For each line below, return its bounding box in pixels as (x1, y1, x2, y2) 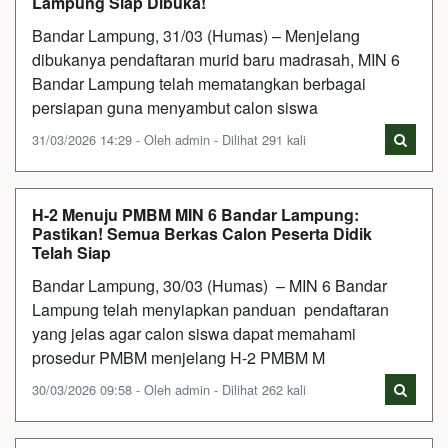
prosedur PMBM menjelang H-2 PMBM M (32, 345, 325, 369)
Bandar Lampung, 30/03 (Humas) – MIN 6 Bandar (32, 273, 387, 297)
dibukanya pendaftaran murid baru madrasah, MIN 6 (32, 47, 400, 71)
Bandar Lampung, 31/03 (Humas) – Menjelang (32, 23, 360, 47)
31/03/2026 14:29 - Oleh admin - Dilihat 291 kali (32, 129, 306, 149)
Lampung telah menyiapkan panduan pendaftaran (32, 297, 389, 321)
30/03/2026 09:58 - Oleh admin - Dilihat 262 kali (32, 379, 306, 399)
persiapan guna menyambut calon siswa (32, 95, 318, 119)
